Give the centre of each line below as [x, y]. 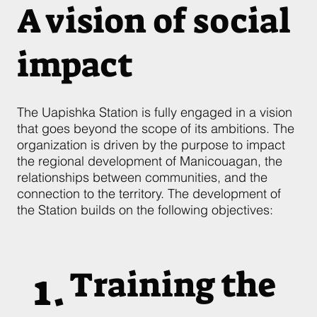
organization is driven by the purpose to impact [151, 145]
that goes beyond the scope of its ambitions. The [156, 128]
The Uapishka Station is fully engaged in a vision [155, 112]
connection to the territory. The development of [149, 194]
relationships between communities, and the [142, 177]
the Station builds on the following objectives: [145, 210]
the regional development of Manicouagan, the [150, 161]
